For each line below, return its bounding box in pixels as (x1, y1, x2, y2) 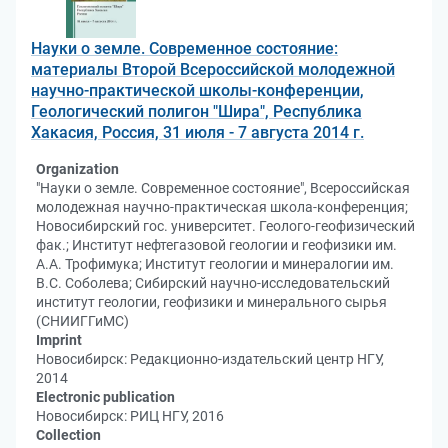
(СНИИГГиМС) (36, 313, 129, 329)
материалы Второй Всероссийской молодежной (31, 60, 395, 79)
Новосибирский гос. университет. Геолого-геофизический (36, 218, 415, 234)
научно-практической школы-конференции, (31, 81, 364, 100)
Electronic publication (36, 389, 175, 405)
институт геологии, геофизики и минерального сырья (36, 294, 387, 310)
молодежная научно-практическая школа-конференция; (36, 199, 408, 215)
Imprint (36, 332, 82, 348)
